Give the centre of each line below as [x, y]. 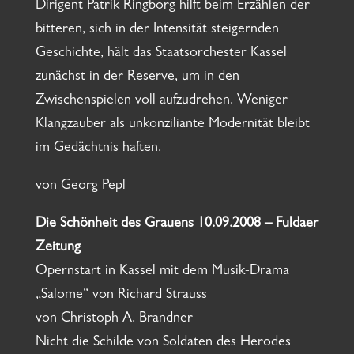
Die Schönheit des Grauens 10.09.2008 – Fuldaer [177, 225]
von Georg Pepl [80, 187]
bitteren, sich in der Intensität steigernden [157, 30]
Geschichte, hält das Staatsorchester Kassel [161, 54]
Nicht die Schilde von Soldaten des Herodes [163, 343]
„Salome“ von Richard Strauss [121, 296]
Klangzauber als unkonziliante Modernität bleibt [172, 125]
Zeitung [58, 249]
